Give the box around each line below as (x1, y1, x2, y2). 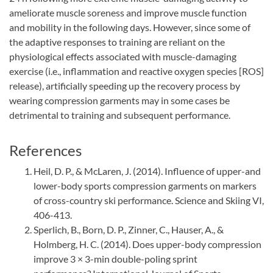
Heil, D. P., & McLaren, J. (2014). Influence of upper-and (34, 165, 261, 177)
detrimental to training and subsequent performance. (9, 109, 230, 121)
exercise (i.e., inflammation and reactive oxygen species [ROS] (9, 65, 264, 77)
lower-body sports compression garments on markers (34, 180, 257, 192)
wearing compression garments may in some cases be (9, 94, 230, 107)
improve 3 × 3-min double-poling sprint (34, 253, 197, 265)
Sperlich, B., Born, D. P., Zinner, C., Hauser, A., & (34, 224, 224, 236)
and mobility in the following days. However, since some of (9, 21, 250, 34)
